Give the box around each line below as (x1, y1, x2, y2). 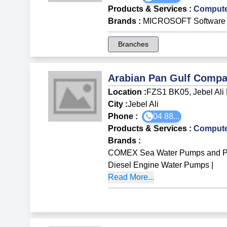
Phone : (108, 111, 142, 121)
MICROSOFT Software (143, 16, 226, 25)
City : (108, 99, 128, 108)
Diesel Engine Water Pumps (108, 160, 210, 169)
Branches (118, 40, 149, 48)
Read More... (108, 172, 155, 181)
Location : (108, 87, 147, 96)
